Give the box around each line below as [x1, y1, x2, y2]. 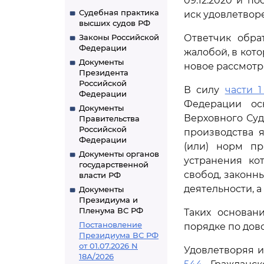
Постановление [79, 220, 142, 229]
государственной [79, 160, 148, 169]
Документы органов [79, 149, 159, 159]
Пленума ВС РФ [79, 206, 143, 215]
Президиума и [79, 195, 138, 204]
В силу [184, 84, 225, 95]
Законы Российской [79, 32, 159, 42]
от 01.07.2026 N [79, 241, 138, 250]
